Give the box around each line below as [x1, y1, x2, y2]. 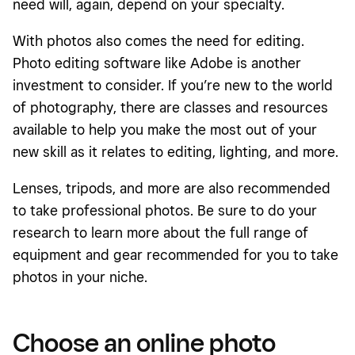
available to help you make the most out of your [13, 120, 317, 138]
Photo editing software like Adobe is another [13, 54, 301, 71]
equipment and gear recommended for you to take [13, 246, 338, 263]
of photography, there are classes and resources [13, 98, 328, 116]
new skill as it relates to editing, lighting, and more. [13, 143, 338, 160]
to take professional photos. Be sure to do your [13, 201, 317, 219]
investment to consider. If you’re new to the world [13, 76, 333, 94]
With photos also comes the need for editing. [13, 32, 304, 49]
